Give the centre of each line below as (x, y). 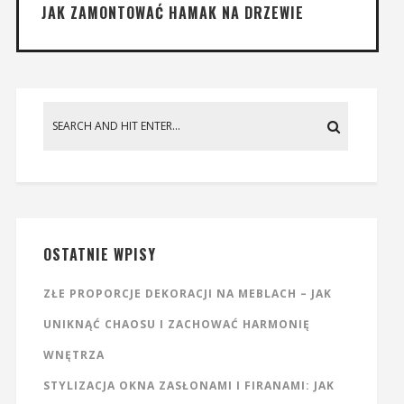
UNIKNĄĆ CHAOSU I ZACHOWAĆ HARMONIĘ (176, 324)
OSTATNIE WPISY (99, 254)
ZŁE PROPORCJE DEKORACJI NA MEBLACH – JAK (187, 293)
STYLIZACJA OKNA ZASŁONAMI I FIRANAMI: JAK (188, 385)
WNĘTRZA (73, 354)
